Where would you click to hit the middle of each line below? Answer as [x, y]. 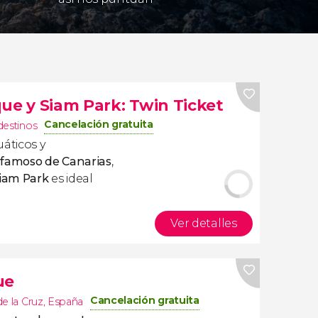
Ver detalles [204, 223]
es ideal [71, 179]
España [65, 302]
